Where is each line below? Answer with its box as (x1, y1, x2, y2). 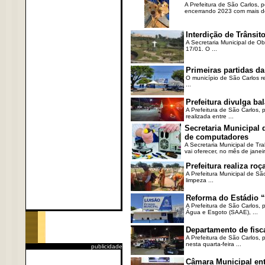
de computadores (184, 132, 248, 141)
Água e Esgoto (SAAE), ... (185, 209, 258, 215)
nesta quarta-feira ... (185, 241, 241, 247)
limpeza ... (185, 177, 214, 183)
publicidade (91, 243, 122, 250)
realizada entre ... (185, 113, 234, 119)
